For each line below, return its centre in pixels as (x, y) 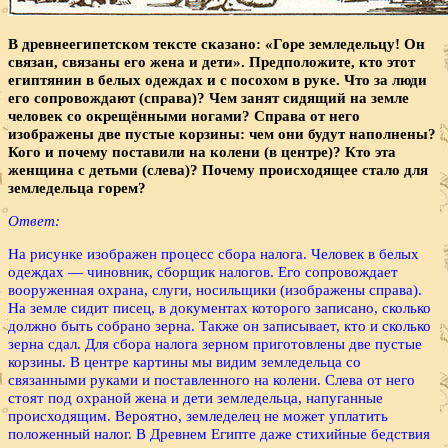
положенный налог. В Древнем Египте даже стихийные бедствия (219, 434)
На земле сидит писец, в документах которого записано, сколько (219, 308)
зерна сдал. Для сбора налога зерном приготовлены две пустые (215, 344)
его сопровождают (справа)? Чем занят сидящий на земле (208, 97)
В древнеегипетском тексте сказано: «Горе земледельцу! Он (216, 43)
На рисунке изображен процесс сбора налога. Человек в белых (213, 254)
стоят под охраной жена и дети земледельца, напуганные (195, 398)
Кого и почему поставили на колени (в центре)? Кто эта (202, 151)
